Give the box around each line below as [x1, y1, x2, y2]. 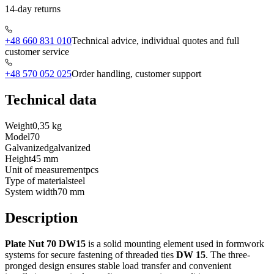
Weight [5, 120, 32, 131]
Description [5, 210, 78, 226]
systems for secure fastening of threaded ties [5, 249, 176, 260]
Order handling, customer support [72, 68, 201, 80]
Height [5, 154, 31, 165]
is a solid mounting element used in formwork [86, 238, 264, 249]
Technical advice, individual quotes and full [72, 35, 239, 46]
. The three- [206, 249, 250, 260]
